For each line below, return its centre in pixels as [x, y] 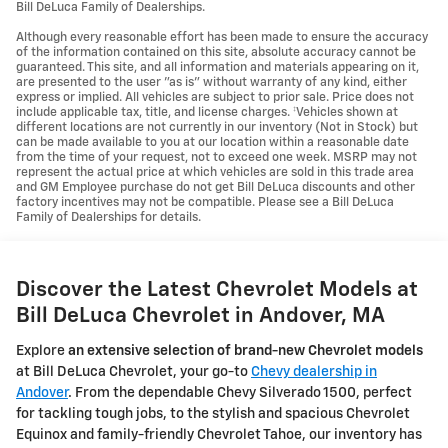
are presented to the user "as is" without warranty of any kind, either [211, 83]
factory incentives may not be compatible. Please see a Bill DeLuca [205, 203]
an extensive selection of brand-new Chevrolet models [245, 350]
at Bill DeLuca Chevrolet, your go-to [133, 371]
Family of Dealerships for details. [108, 218]
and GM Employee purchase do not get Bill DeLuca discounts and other [215, 188]
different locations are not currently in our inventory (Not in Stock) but [217, 128]
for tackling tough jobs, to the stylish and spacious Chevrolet [213, 413]
